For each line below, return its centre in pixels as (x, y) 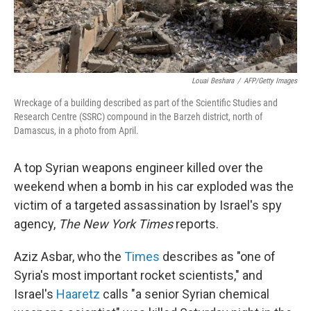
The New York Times (116, 224)
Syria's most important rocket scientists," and (138, 276)
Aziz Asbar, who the (69, 257)
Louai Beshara (213, 81)
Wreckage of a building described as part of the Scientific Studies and (146, 103)
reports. (196, 224)
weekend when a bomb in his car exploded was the (154, 187)
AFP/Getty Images (270, 81)
